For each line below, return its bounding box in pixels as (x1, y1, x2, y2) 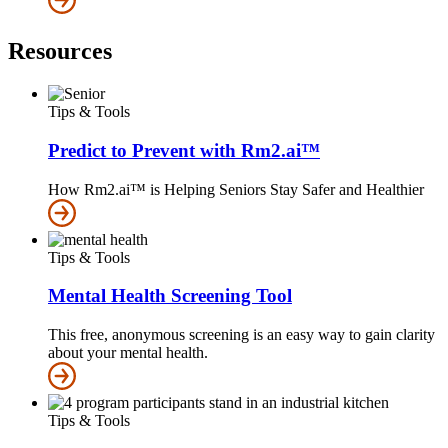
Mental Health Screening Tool (48, 285, 292, 307)
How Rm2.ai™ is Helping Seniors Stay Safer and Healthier (48, 180, 424, 198)
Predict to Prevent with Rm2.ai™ (48, 139, 320, 161)
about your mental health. (48, 344, 208, 362)
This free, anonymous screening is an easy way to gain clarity (48, 326, 435, 344)
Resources (8, 38, 112, 65)
